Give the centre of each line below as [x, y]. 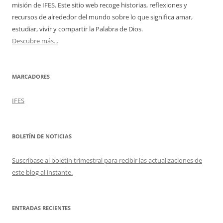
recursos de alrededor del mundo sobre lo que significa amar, [102, 17]
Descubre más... [35, 41]
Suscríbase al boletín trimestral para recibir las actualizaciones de [107, 160]
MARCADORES [31, 76]
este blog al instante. [42, 172]
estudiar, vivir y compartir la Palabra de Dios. [77, 29]
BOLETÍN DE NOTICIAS [42, 136]
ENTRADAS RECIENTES [41, 208]
